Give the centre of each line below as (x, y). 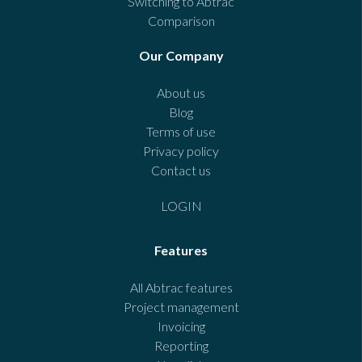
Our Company (181, 56)
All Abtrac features (181, 288)
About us (181, 93)
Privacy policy (181, 151)
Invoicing (181, 326)
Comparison (181, 21)
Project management (181, 307)
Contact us (181, 170)
